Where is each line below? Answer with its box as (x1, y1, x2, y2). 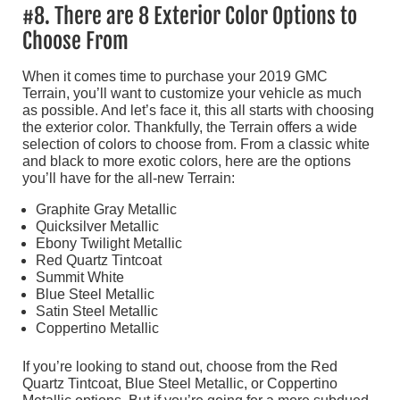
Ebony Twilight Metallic (36, 236, 182, 252)
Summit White (36, 270, 124, 286)
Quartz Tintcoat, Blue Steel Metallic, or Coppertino (22, 376, 337, 392)
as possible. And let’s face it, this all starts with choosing (22, 103, 374, 119)
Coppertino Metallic (36, 321, 159, 337)
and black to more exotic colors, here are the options (22, 154, 351, 170)
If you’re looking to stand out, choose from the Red (22, 359, 337, 375)
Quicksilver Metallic (36, 219, 159, 235)
